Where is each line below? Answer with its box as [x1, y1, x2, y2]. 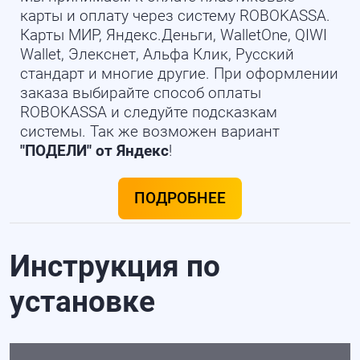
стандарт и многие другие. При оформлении [19, 64, 338, 83]
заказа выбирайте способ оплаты [19, 84, 261, 102]
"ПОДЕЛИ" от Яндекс [19, 141, 169, 160]
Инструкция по [10, 248, 221, 284]
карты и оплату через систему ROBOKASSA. [19, 6, 330, 25]
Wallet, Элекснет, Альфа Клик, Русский [19, 45, 294, 63]
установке [10, 284, 156, 320]
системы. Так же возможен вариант [19, 122, 280, 141]
